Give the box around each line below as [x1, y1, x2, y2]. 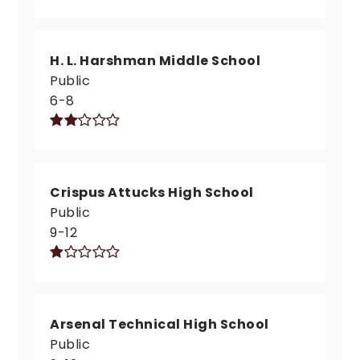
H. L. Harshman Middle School [50, 51, 261, 70]
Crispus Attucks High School [50, 183, 254, 202]
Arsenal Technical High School [50, 315, 269, 333]
